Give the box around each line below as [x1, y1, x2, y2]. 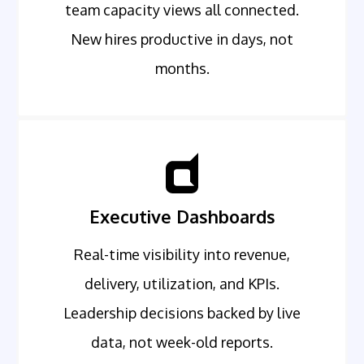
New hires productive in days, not [71, 30, 293, 49]
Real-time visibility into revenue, [74, 245, 290, 264]
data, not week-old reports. [91, 333, 273, 352]
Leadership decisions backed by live [63, 304, 301, 323]
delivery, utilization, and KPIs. [84, 275, 279, 293]
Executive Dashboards [89, 206, 275, 228]
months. [154, 59, 210, 78]
